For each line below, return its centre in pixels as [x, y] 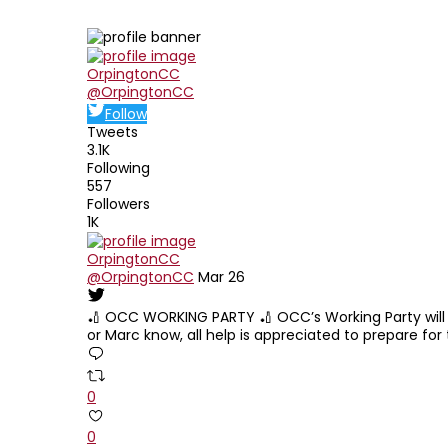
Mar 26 [219, 277]
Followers [118, 204]
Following [118, 168]
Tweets [112, 132]
